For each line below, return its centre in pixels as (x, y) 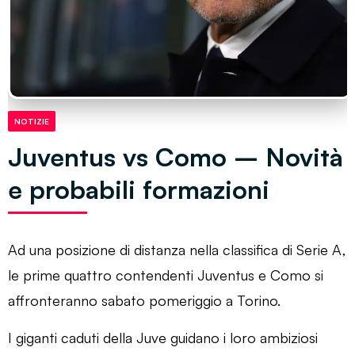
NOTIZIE (32, 121)
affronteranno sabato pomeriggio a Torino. (144, 300)
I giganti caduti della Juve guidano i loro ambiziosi (163, 337)
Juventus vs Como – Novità (176, 157)
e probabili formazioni (139, 189)
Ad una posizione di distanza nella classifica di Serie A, (177, 249)
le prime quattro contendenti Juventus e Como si (166, 275)
